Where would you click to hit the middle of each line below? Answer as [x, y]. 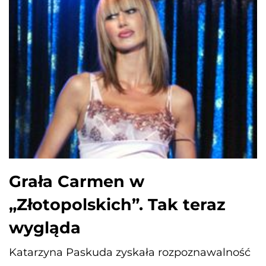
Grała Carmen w [77, 181]
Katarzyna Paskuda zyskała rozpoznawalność [130, 252]
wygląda [45, 227]
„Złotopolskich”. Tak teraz [117, 204]
